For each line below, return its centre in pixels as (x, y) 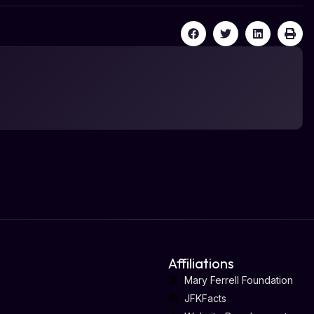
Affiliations (201, 263)
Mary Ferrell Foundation (238, 280)
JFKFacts (205, 298)
